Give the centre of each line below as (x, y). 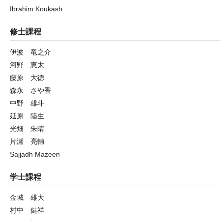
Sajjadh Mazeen (35, 154)
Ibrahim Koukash (36, 9)
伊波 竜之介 (30, 52)
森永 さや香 (30, 90)
